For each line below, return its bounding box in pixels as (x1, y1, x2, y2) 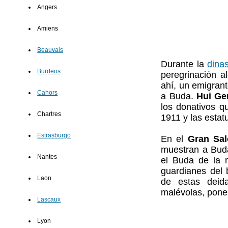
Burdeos (37, 68, 61, 75)
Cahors (37, 89, 58, 97)
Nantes (37, 153, 58, 161)
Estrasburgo (37, 132, 71, 139)
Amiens (37, 25, 59, 33)
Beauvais (37, 46, 64, 54)
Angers (37, 4, 58, 11)
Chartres (37, 110, 62, 118)
